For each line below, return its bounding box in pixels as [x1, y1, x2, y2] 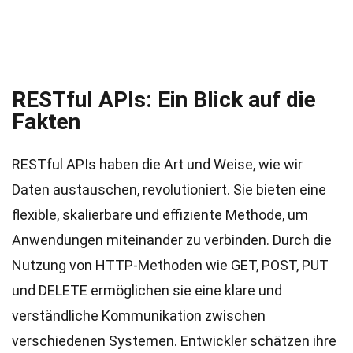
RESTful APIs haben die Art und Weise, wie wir [12, 156, 303, 173]
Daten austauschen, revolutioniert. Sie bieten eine [12, 181, 326, 198]
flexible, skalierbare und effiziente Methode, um [12, 206, 308, 223]
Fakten [12, 109, 80, 135]
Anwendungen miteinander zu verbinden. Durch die [12, 232, 332, 248]
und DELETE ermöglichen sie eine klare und [12, 282, 282, 299]
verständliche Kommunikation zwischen [12, 307, 266, 324]
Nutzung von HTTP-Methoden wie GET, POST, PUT [12, 257, 329, 273]
